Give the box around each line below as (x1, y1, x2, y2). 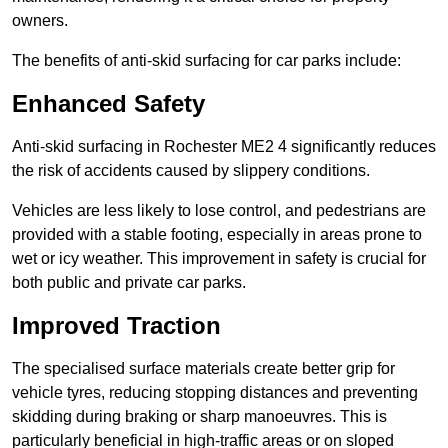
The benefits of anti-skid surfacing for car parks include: (12, 52, 401, 70)
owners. (12, 12, 68, 30)
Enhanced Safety (12, 90, 205, 118)
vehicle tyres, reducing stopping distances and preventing (12, 384, 418, 402)
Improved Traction (12, 312, 221, 340)
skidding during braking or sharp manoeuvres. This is (12, 408, 387, 426)
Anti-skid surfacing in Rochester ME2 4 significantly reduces (12, 138, 436, 156)
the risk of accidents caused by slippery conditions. (12, 162, 370, 180)
